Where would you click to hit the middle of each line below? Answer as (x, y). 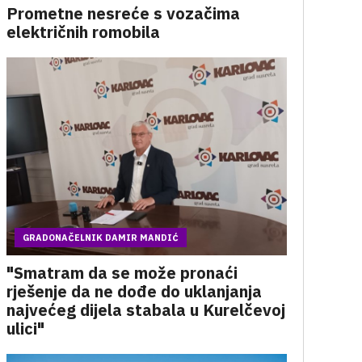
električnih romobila (83, 32)
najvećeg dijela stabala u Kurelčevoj (145, 310)
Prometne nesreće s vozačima (123, 13)
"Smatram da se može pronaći (122, 273)
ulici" (25, 328)
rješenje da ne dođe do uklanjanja (134, 291)
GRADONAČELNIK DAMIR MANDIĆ (100, 238)
